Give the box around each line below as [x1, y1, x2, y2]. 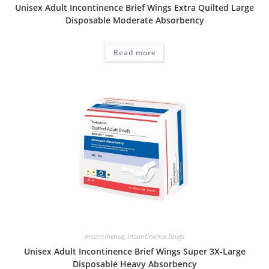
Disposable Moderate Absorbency [65, 14, 204, 26]
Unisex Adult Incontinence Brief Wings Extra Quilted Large [15, 2, 254, 14]
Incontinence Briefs [127, 231, 184, 241]
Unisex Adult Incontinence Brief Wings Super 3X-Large [23, 245, 246, 257]
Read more [113, 47, 156, 58]
